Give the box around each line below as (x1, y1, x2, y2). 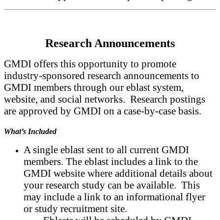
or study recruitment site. (24, 202, 130, 214)
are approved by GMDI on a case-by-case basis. (4, 105, 204, 116)
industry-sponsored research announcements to (4, 69, 199, 81)
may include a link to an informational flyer (24, 191, 205, 202)
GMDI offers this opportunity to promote (4, 57, 176, 69)
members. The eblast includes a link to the (24, 155, 198, 167)
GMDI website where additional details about (24, 167, 213, 179)
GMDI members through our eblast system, (4, 81, 184, 93)
